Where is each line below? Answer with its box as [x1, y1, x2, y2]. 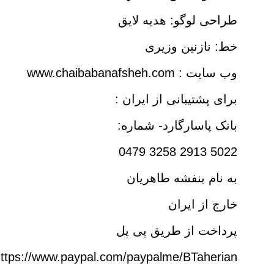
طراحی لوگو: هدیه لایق [118, 13, 237, 27]
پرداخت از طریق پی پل [116, 223, 237, 237]
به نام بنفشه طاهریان [127, 171, 237, 185]
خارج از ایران [168, 197, 237, 211]
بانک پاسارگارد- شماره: [117, 118, 237, 132]
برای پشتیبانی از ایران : [115, 92, 237, 106]
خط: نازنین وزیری [145, 39, 237, 53]
